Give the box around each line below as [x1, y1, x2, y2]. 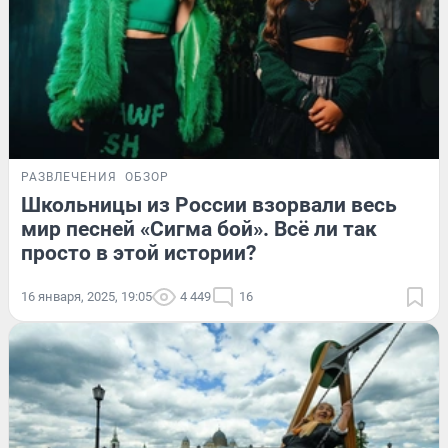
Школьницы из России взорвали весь [21, 192, 397, 217]
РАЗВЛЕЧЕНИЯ [21, 169, 117, 184]
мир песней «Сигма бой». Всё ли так [21, 216, 377, 241]
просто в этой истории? [21, 240, 256, 265]
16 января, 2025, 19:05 [21, 288, 152, 304]
